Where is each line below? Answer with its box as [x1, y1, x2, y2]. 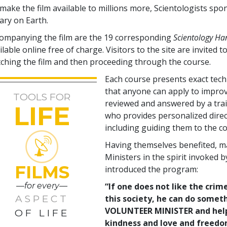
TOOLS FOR [13, 91, 71, 103]
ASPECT [15, 193, 69, 205]
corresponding [113, 31, 174, 43]
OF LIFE [14, 207, 69, 219]
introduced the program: [105, 163, 199, 175]
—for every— [16, 180, 68, 191]
